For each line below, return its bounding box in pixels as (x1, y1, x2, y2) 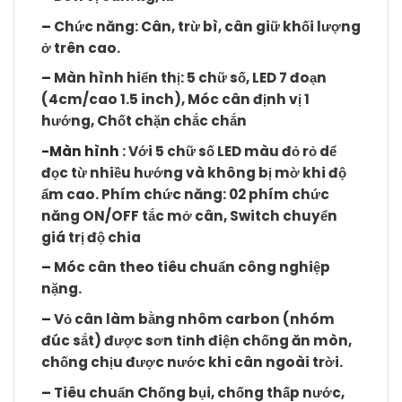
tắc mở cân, (139, 205, 230, 225)
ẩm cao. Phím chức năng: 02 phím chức (41, 184, 329, 204)
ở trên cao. (41, 38, 120, 57)
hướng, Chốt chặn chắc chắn (41, 111, 247, 131)
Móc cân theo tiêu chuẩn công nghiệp (54, 258, 330, 277)
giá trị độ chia (41, 227, 141, 247)
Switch (230, 205, 280, 225)
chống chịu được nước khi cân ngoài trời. (41, 352, 343, 371)
